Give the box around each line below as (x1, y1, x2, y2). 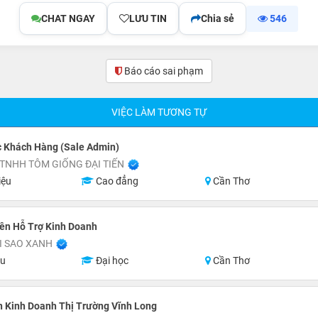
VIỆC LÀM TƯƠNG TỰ (111, 106, 207, 118)
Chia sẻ (201, 13, 235, 24)
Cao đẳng (93, 175, 138, 187)
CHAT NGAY (41, 13, 96, 24)
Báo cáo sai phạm (124, 65, 203, 77)
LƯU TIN (129, 13, 168, 24)
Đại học (93, 255, 128, 266)
